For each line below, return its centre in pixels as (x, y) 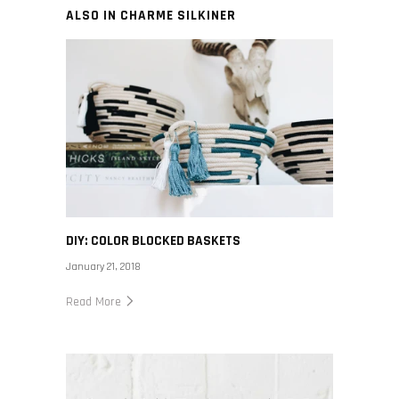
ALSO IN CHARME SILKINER (151, 15)
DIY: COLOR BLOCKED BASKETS (153, 241)
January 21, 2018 (103, 267)
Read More (95, 302)
